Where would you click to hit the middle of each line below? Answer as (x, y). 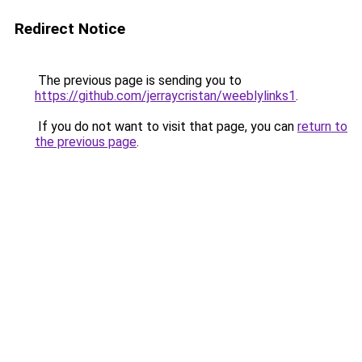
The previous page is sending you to (138, 80)
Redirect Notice (70, 29)
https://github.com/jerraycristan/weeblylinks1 (165, 96)
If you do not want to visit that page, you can (166, 126)
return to (322, 126)
